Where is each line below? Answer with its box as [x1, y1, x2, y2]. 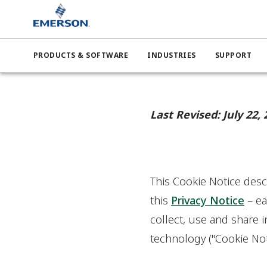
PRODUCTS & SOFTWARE [33, 50, 129, 60]
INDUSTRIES [147, 50, 196, 60]
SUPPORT [215, 50, 252, 60]
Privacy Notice [171, 193, 244, 207]
